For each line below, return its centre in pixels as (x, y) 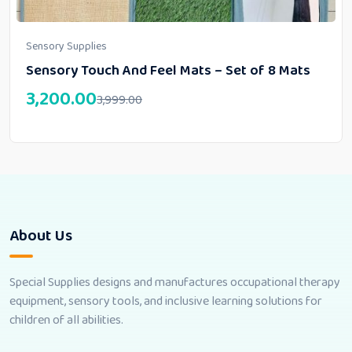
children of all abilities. (66, 321)
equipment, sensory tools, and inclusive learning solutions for (166, 302)
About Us (41, 236)
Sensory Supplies (66, 47)
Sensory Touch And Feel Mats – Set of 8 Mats (168, 71)
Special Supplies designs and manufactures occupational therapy (175, 283)
